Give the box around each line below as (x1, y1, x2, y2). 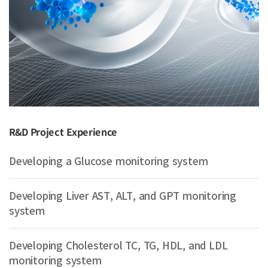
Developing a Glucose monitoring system (9, 153, 208, 168)
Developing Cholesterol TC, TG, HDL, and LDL (9, 237, 228, 252)
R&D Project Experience (8, 124, 117, 139)
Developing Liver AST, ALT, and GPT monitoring (9, 187, 236, 203)
